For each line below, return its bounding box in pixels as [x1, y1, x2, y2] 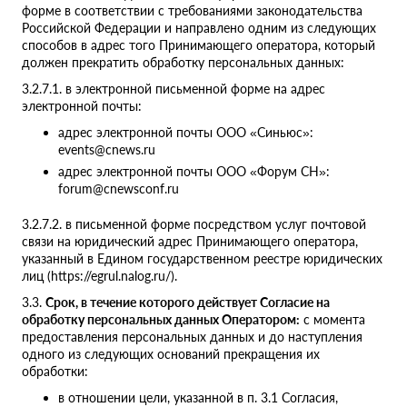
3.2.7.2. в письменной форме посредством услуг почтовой [22, 216, 366, 233]
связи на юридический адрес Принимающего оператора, [22, 233, 358, 250]
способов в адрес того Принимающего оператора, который [22, 37, 375, 54]
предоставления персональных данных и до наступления [22, 329, 362, 345]
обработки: [22, 363, 88, 380]
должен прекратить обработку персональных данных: [22, 55, 344, 71]
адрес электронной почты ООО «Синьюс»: [58, 124, 313, 141]
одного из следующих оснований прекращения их [22, 346, 320, 362]
